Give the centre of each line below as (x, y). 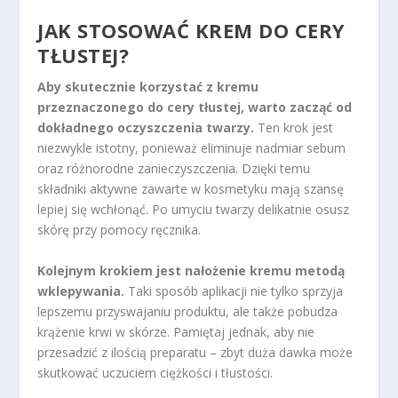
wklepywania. (81, 291)
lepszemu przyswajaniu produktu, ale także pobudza (188, 311)
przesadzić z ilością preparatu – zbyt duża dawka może (195, 352)
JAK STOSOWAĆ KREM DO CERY (191, 31)
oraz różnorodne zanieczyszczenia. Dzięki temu (174, 169)
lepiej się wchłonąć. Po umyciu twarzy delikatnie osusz (194, 210)
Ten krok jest (294, 128)
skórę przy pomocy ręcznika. (119, 230)
